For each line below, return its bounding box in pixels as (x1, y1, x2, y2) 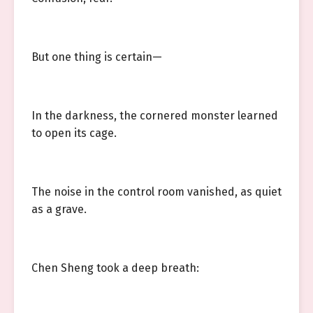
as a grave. (31, 203, 87, 216)
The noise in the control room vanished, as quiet (31, 185, 282, 198)
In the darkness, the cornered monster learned (31, 109, 278, 122)
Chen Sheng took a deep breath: (31, 261, 199, 275)
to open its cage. (31, 126, 117, 140)
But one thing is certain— (31, 50, 162, 64)
